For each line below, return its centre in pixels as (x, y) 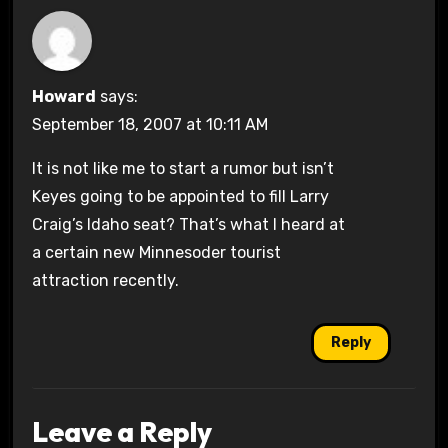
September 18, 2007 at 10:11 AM (149, 124)
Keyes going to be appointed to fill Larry (180, 196)
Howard (63, 96)
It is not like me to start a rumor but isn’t (182, 168)
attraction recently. (105, 280)
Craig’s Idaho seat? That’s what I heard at (188, 224)
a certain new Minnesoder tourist (156, 252)
